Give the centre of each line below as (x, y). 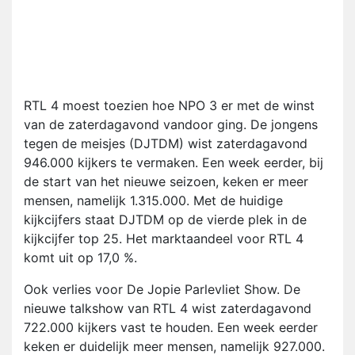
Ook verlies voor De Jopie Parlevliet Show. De (162, 290)
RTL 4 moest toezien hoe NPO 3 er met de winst (169, 106)
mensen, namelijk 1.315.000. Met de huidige (153, 201)
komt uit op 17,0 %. (80, 258)
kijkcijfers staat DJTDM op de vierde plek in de (165, 220)
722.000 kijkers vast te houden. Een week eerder (171, 328)
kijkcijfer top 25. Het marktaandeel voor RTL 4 (164, 239)
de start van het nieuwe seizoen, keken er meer (166, 182)
